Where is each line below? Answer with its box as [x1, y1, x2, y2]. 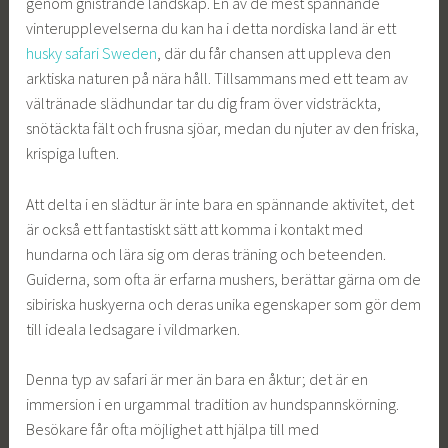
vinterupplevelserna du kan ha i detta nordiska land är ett [26, 17, 397, 38]
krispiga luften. [26, 142, 120, 163]
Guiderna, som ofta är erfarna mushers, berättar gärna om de [26, 268, 422, 289]
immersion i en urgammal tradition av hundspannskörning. [26, 394, 400, 415]
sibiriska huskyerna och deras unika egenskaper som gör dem [26, 293, 422, 314]
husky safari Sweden [26, 42, 158, 63]
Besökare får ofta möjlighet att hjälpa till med [26, 419, 320, 440]
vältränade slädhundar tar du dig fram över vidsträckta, [26, 92, 382, 113]
